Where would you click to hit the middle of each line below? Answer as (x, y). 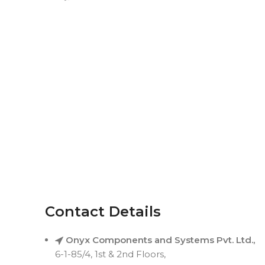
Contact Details (103, 211)
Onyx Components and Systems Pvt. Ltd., (160, 240)
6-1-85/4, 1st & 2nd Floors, (110, 254)
